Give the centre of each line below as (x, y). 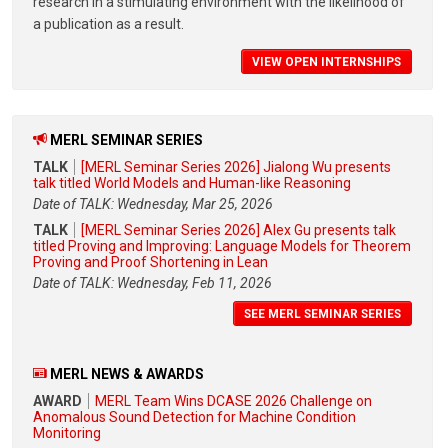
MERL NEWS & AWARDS (127, 373)
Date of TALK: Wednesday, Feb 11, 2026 (152, 283)
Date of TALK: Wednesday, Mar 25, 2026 (153, 204)
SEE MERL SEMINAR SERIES (322, 314)
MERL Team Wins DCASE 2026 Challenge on (233, 400)
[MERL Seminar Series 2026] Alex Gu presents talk (238, 230)
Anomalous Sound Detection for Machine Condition (194, 416)
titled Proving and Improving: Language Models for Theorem (222, 246)
